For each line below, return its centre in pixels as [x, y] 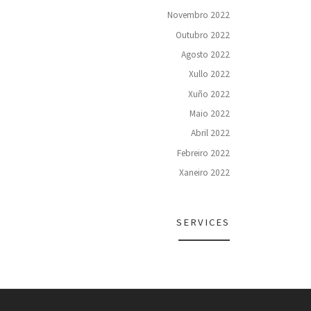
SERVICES [203, 222]
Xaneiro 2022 [204, 173]
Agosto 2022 [205, 55]
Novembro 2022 [199, 15]
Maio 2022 [210, 114]
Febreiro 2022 [203, 153]
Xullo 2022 [209, 74]
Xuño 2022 [209, 94]
